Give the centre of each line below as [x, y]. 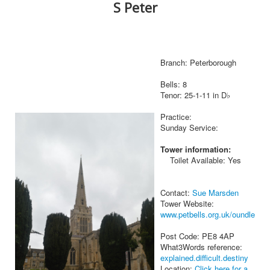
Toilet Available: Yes [201, 160]
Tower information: [196, 149]
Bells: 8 [174, 84]
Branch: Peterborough [198, 63]
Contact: [176, 193]
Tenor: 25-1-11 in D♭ [195, 95]
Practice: [176, 117]
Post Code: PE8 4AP [197, 236]
